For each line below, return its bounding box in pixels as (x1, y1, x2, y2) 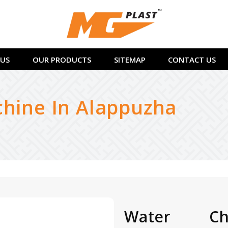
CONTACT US (168, 54, 216, 65)
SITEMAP (114, 54, 146, 65)
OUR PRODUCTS (33, 54, 91, 65)
